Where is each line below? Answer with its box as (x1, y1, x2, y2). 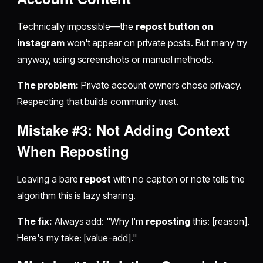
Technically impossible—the (17, 21, 136, 33)
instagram (17, 37, 65, 49)
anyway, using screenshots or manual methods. (17, 53, 214, 66)
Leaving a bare (17, 173, 80, 186)
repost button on (135, 21, 214, 33)
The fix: (17, 215, 52, 228)
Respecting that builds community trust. (17, 96, 179, 108)
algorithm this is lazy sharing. (17, 190, 136, 202)
